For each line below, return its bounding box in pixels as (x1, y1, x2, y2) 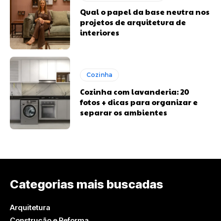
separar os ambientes (80, 107, 168, 118)
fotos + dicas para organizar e (80, 97, 198, 108)
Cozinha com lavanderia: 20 (80, 86, 190, 97)
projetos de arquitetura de (80, 17, 186, 28)
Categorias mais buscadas (10, 177, 163, 192)
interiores (80, 27, 120, 38)
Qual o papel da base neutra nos (80, 6, 210, 17)
